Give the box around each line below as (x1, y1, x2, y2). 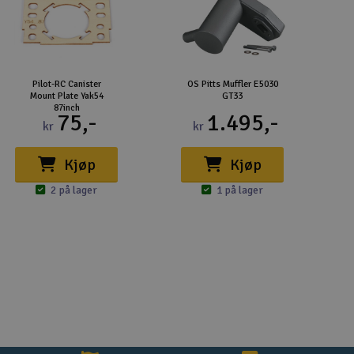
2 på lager (51, 183, 97, 197)
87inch (53, 102, 80, 114)
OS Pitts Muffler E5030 (186, 78, 278, 90)
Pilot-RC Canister (32, 78, 101, 90)
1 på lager (217, 183, 263, 197)
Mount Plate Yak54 (29, 90, 104, 102)
